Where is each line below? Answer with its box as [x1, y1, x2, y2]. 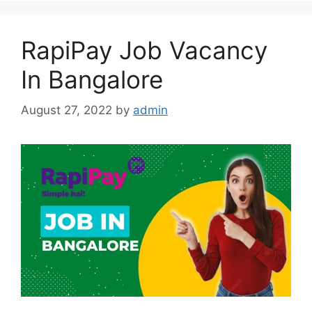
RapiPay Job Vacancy [21, 35, 267, 65]
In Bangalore [21, 64, 163, 94]
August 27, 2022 [21, 103, 112, 118]
